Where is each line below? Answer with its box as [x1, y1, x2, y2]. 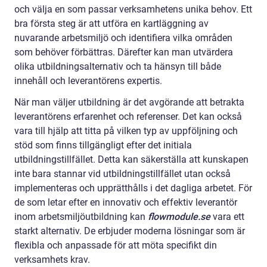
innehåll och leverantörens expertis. [14, 74, 162, 86]
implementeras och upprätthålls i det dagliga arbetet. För [14, 182, 252, 194]
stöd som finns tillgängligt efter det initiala [14, 139, 192, 151]
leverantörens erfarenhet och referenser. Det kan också [14, 110, 242, 122]
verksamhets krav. [14, 253, 90, 265]
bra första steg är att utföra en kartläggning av [14, 17, 209, 29]
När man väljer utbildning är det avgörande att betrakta [14, 96, 244, 108]
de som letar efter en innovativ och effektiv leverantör [14, 196, 237, 208]
